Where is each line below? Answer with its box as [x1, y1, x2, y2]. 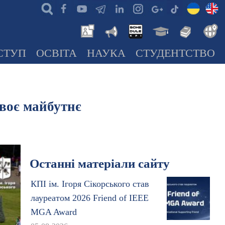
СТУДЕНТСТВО [136, 47, 215, 59]
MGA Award [30, 207, 77, 217]
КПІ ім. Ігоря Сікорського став [30, 179, 149, 189]
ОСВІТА [36, 47, 77, 59]
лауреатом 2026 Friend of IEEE [30, 193, 149, 203]
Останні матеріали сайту [29, 157, 170, 170]
